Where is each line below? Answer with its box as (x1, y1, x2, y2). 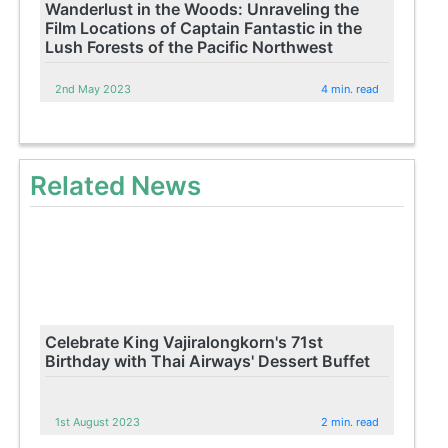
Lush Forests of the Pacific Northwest (45, 36, 334, 57)
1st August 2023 (55, 414, 141, 429)
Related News (30, 169, 202, 201)
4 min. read (321, 81, 380, 96)
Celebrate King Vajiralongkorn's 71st (45, 331, 324, 352)
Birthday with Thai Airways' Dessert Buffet (45, 350, 371, 371)
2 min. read (321, 414, 380, 429)
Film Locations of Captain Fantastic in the (45, 17, 363, 38)
